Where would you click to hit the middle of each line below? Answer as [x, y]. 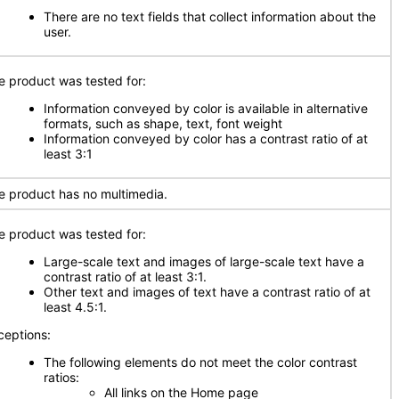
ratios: [63, 377]
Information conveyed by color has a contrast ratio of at [206, 138]
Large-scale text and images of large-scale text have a [204, 261]
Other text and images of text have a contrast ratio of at [207, 292]
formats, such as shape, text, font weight [163, 123]
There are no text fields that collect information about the [210, 16]
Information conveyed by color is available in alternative [206, 108]
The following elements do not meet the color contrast [200, 362]
